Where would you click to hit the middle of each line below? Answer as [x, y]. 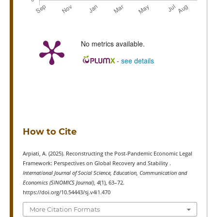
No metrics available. [113, 43]
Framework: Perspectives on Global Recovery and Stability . [97, 163]
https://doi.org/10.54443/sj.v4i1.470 [66, 192]
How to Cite [49, 132]
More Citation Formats [64, 209]
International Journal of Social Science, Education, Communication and [105, 173]
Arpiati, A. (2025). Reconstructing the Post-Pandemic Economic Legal [107, 153]
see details [137, 60]
